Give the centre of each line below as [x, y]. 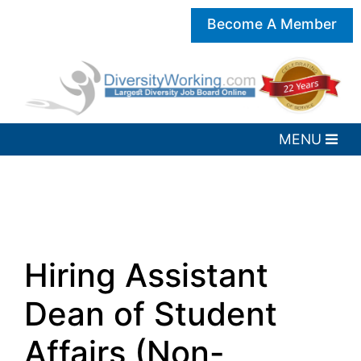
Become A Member [272, 24]
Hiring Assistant [146, 276]
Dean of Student [151, 314]
